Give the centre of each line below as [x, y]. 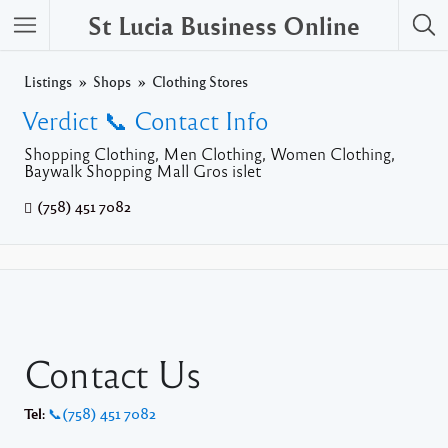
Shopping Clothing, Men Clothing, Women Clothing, [209, 153]
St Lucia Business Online [224, 25]
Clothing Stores [200, 81]
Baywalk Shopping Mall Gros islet [142, 170]
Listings [48, 81]
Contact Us [113, 373]
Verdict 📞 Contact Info [145, 120]
